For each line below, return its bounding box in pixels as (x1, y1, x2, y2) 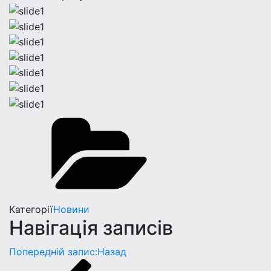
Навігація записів (9, 215, 173, 240)
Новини (53, 203, 90, 215)
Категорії (9, 203, 53, 215)
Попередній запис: (9, 245, 97, 258)
